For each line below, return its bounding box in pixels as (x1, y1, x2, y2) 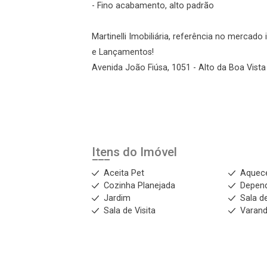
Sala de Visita (104, 206, 156, 216)
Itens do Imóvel (92, 145, 177, 159)
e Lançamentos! (92, 47, 154, 57)
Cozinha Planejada (104, 181, 175, 191)
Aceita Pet (104, 168, 144, 178)
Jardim (104, 193, 131, 203)
